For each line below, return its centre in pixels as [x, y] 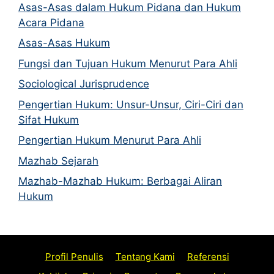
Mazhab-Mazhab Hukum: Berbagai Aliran [120, 181]
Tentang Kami [145, 257]
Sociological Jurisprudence [84, 84]
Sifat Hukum [49, 120]
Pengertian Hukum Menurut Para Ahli [110, 140]
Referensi [208, 257]
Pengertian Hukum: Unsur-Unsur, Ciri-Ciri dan [131, 104]
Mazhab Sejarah [58, 161]
